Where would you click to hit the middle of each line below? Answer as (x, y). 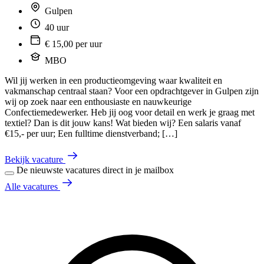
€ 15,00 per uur (72, 44)
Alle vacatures (31, 186)
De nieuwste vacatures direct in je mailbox (95, 170)
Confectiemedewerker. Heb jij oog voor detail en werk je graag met (130, 112)
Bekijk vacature (34, 159)
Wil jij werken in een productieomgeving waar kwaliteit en (113, 80)
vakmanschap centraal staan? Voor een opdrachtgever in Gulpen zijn (132, 91)
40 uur (56, 27)
